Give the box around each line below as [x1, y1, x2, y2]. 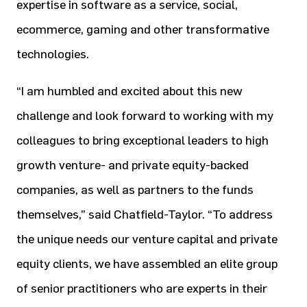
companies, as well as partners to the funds [16, 182, 254, 197]
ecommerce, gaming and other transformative [16, 22, 269, 37]
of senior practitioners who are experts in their [16, 281, 267, 296]
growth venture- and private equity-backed [16, 158, 249, 173]
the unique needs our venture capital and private [16, 232, 278, 247]
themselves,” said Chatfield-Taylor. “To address [16, 207, 273, 222]
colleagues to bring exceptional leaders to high [16, 133, 269, 148]
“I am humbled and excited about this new [16, 84, 243, 99]
